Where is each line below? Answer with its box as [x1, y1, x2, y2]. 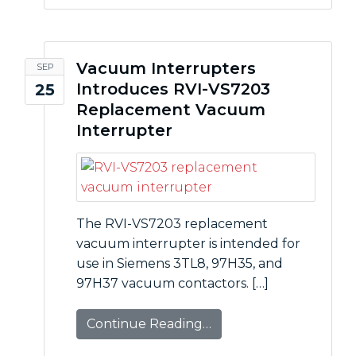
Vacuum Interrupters [76, 59, 256, 78]
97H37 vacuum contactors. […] [76, 276, 269, 291]
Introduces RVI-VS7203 [76, 79, 270, 99]
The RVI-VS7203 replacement [76, 216, 268, 231]
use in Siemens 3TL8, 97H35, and [76, 256, 283, 271]
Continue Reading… [87, 316, 211, 331]
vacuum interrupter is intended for [76, 236, 300, 251]
